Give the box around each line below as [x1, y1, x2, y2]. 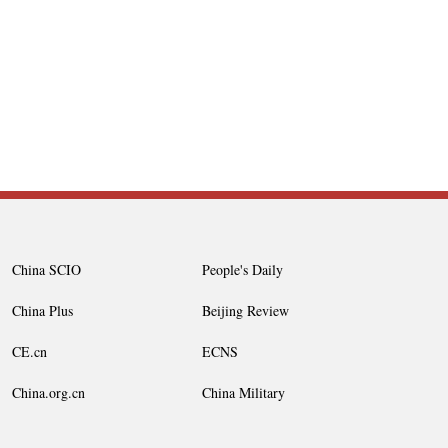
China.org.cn [12, 383, 85, 403]
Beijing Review [202, 301, 289, 321]
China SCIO [12, 260, 81, 280]
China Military [202, 383, 285, 403]
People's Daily [202, 260, 283, 280]
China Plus [12, 301, 73, 321]
